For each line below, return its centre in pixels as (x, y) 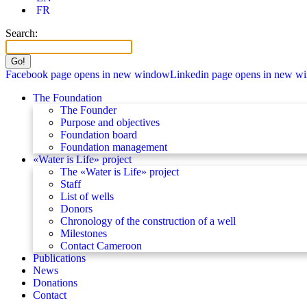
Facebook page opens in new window (88, 74)
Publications (59, 258)
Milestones (84, 233)
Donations (55, 283)
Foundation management (114, 147)
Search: (22, 33)
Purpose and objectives (110, 122)
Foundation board (99, 135)
